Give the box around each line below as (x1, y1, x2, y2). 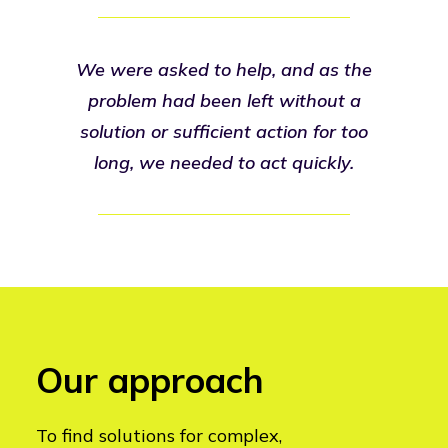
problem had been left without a (87, 89, 361, 112)
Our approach (36, 358, 264, 402)
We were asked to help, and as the (76, 58, 372, 81)
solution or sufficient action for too (80, 120, 368, 143)
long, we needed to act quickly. (94, 151, 354, 174)
